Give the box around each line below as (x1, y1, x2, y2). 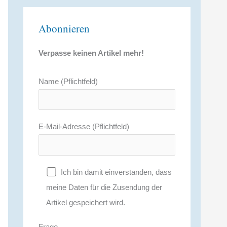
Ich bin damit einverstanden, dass (61, 167, 172, 176)
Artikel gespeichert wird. (46, 198, 125, 207)
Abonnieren (39, 21, 90, 35)
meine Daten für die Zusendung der (46, 182, 162, 192)
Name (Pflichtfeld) (39, 77, 98, 86)
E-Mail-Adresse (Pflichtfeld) (39, 122, 129, 131)
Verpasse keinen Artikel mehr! (39, 48, 144, 57)
